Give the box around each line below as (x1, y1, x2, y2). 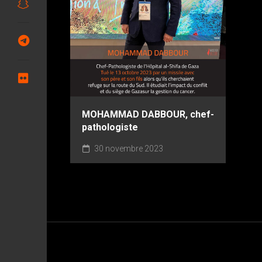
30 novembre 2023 (92, 143, 163, 153)
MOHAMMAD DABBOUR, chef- (82, 108, 214, 120)
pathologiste (82, 121, 138, 133)
